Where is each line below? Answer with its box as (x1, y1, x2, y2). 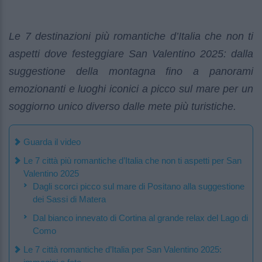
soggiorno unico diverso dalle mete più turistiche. (9, 101, 236, 113)
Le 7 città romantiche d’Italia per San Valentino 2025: (23, 244, 222, 255)
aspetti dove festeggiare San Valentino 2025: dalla (9, 48, 253, 60)
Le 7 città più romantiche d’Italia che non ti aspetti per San (23, 156, 242, 166)
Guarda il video (23, 137, 81, 147)
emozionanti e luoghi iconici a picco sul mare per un (9, 83, 253, 95)
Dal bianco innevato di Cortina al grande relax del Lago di (33, 213, 248, 223)
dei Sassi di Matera (33, 194, 106, 205)
